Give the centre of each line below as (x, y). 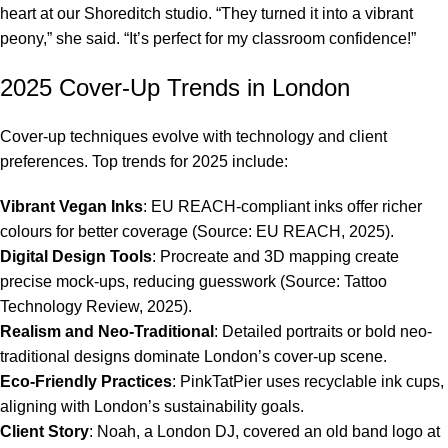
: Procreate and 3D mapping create (275, 256)
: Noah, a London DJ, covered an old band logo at (264, 431)
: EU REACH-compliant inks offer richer (282, 206)
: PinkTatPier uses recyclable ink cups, (308, 381)
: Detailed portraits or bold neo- (323, 331)
